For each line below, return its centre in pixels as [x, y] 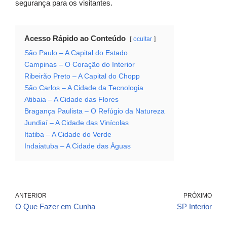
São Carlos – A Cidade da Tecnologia [84, 88]
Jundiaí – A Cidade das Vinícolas [77, 123]
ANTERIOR [31, 196]
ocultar [143, 39]
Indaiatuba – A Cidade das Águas [78, 146]
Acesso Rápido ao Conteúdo [75, 39]
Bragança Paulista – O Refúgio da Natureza [94, 111]
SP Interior [194, 207]
